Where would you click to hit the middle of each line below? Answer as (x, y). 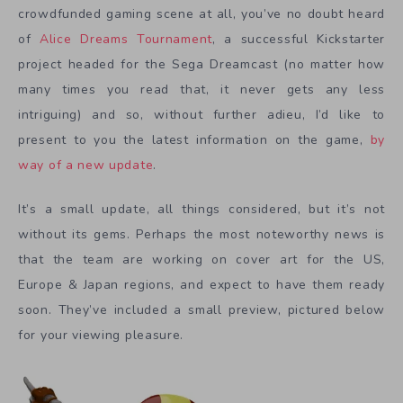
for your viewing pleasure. (101, 335)
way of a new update (86, 165)
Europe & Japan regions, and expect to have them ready (201, 284)
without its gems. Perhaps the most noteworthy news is (201, 234)
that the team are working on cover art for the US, (201, 259)
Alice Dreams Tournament (126, 39)
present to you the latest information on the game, (194, 140)
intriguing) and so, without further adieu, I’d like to (201, 115)
